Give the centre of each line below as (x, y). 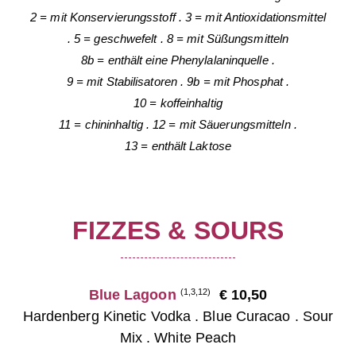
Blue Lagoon (132, 294)
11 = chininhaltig (101, 124)
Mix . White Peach (178, 337)
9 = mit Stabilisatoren (122, 81)
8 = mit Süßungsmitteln (228, 38)
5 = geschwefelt (116, 38)
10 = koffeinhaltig (178, 103)
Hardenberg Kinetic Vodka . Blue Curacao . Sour (178, 316)
